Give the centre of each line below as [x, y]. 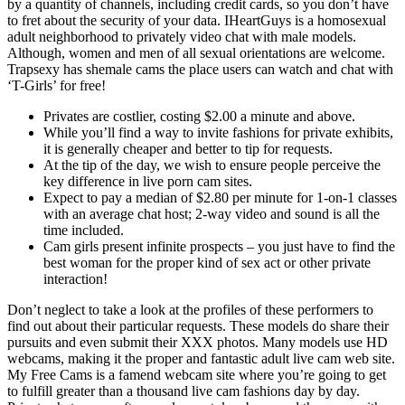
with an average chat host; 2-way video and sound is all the [212, 213]
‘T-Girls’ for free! [57, 85]
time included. [84, 230]
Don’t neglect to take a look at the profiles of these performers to [190, 309]
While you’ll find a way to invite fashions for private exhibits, [218, 132]
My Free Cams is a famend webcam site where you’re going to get [197, 374]
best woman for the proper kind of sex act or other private [207, 262]
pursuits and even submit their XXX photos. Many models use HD [198, 342]
